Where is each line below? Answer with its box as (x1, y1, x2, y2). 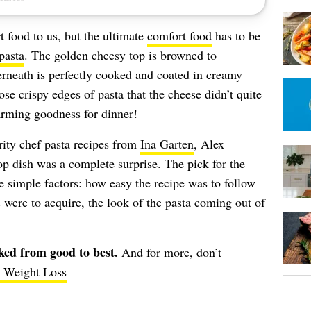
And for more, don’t (121, 244, 221, 260)
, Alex (193, 135, 224, 152)
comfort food (146, 27, 212, 44)
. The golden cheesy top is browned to (24, 47, 217, 63)
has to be (211, 27, 260, 44)
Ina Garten (140, 135, 194, 152)
